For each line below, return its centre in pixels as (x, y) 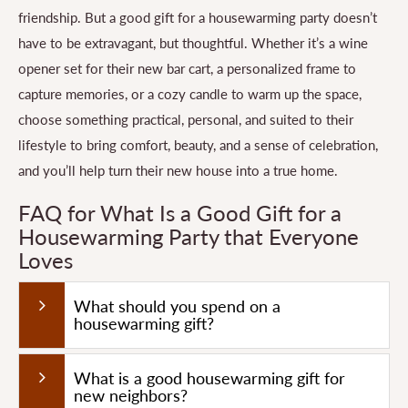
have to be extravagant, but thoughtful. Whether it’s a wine (193, 43)
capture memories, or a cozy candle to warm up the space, (190, 94)
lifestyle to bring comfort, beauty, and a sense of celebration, (198, 145)
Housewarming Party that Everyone (189, 237)
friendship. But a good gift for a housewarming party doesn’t (198, 18)
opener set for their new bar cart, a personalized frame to (187, 69)
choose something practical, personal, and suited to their (186, 120)
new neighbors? (131, 396)
